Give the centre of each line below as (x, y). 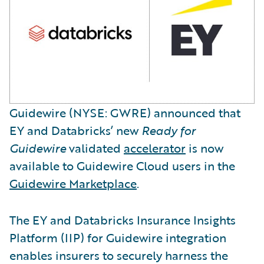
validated (95, 148)
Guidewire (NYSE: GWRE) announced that (125, 112)
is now (204, 148)
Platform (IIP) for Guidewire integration (118, 237)
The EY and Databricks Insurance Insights (123, 220)
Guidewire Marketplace (73, 183)
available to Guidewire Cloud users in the (122, 165)
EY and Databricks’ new (75, 130)
